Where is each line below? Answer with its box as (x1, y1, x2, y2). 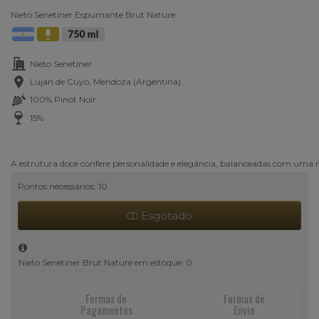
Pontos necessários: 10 (18, 180, 108, 192)
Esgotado (138, 208, 192, 222)
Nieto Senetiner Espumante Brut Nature (11, 9, 175, 20)
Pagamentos (80, 301, 132, 318)
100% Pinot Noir (30, 93, 96, 105)
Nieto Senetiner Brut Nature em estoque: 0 (19, 256, 192, 268)
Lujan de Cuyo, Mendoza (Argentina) (30, 75, 181, 87)
